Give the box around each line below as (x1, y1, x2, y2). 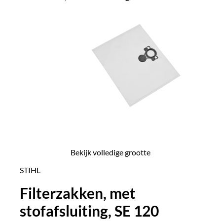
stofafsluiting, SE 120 (20, 202, 159, 220)
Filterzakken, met (20, 184, 136, 202)
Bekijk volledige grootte (71, 147, 150, 157)
